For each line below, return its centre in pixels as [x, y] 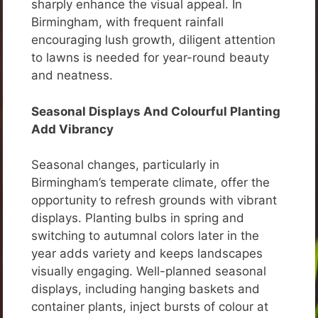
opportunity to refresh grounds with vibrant [154, 201]
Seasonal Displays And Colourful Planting [156, 111]
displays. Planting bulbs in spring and [138, 218]
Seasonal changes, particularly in [125, 165]
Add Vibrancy [72, 129]
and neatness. [72, 76]
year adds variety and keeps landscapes [147, 254]
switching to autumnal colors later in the [145, 236]
